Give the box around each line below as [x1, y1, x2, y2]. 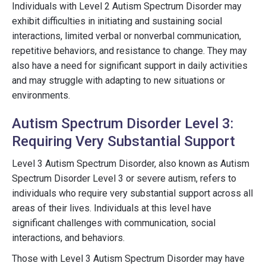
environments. [12, 90, 70, 101]
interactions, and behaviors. [12, 232, 125, 243]
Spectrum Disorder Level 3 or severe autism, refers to [12, 173, 236, 184]
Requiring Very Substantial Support [12, 133, 235, 150]
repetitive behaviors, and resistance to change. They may [12, 45, 247, 56]
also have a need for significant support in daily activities [12, 60, 248, 71]
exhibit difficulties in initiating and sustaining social [12, 15, 222, 27]
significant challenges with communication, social [12, 217, 216, 229]
